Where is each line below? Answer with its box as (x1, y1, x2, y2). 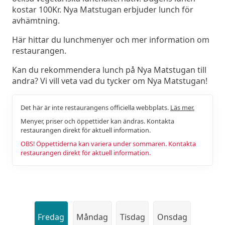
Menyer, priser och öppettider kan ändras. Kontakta (21, 116, 174, 126)
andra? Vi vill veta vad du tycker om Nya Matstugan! (12, 75, 207, 86)
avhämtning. (12, 15, 60, 26)
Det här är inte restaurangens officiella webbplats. (21, 102, 170, 112)
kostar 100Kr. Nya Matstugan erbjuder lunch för (12, 4, 193, 15)
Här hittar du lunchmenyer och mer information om (12, 34, 209, 45)
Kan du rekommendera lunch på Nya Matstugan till (12, 64, 206, 75)
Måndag (76, 211, 108, 222)
